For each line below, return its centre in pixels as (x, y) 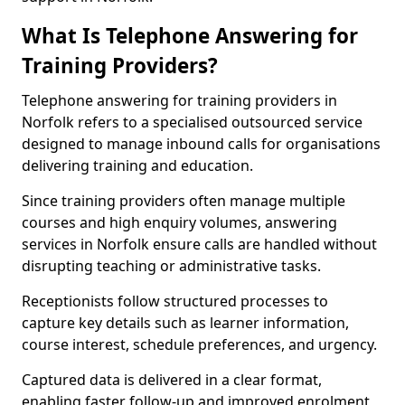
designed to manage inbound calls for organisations (201, 144)
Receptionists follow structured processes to (175, 301)
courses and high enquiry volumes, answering (179, 222)
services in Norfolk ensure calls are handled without (199, 244)
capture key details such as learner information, (185, 323)
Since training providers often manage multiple (184, 201)
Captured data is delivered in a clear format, (172, 380)
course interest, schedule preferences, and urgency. (199, 344)
